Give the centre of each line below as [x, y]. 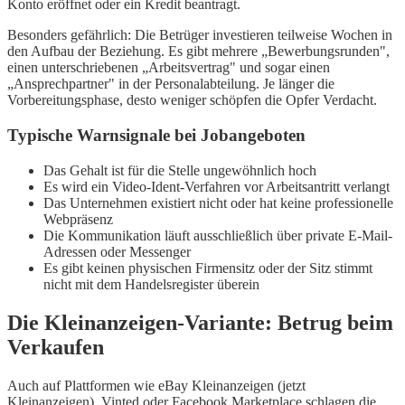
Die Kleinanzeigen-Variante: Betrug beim [200, 322]
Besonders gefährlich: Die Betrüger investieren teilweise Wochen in [200, 35]
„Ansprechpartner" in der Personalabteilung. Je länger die [171, 84]
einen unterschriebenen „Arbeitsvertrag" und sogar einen [169, 68]
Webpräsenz [78, 219]
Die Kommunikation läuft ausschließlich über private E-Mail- [218, 235]
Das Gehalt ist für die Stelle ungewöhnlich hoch [180, 170]
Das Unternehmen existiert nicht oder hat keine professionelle [218, 202]
